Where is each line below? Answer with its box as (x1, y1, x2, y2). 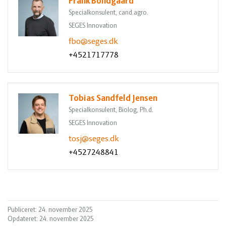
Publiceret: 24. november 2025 (8, 206, 93, 214)
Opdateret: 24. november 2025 (8, 215, 94, 223)
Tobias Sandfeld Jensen (69, 94, 157, 104)
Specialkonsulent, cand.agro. (69, 9, 148, 17)
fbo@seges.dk (69, 37, 118, 47)
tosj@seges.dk (69, 134, 119, 144)
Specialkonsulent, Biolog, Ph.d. (69, 106, 153, 115)
